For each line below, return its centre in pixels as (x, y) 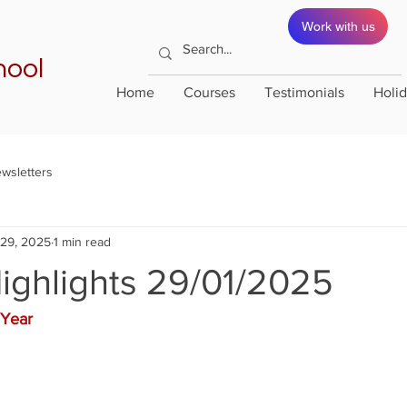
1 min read (82, 241)
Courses (209, 92)
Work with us (338, 26)
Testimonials (304, 92)
